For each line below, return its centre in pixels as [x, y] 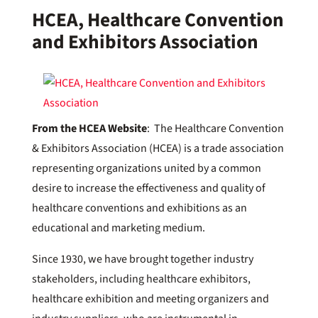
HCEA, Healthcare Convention [158, 20]
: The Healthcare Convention [215, 128]
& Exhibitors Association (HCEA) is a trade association [158, 148]
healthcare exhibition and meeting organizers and [150, 299]
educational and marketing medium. [118, 228]
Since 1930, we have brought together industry [142, 259]
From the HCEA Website [89, 128]
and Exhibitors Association [145, 42]
